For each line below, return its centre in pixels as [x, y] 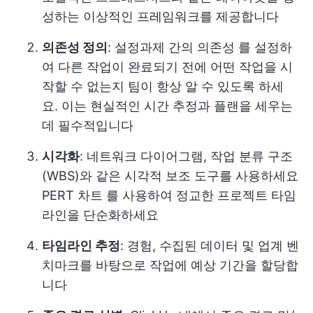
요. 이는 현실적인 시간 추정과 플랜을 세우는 [167, 106]
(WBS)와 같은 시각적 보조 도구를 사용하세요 [170, 176]
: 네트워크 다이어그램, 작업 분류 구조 [186, 156]
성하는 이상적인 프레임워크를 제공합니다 [160, 17]
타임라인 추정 [81, 246]
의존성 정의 [75, 48]
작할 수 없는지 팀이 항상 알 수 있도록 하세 [163, 87]
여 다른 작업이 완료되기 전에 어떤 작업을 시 [167, 67]
